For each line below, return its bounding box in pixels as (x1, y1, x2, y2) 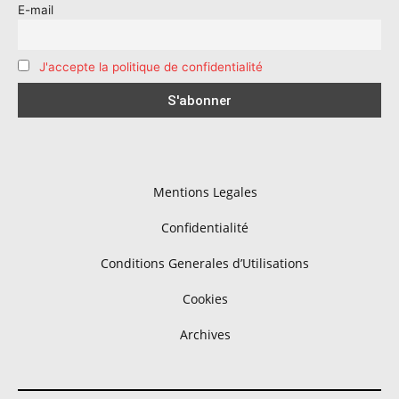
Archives (179, 326, 231, 344)
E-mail (18, 3, 53, 18)
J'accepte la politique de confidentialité (38, 59, 263, 74)
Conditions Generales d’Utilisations (101, 255, 309, 273)
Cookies (182, 290, 228, 308)
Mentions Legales (152, 183, 257, 201)
